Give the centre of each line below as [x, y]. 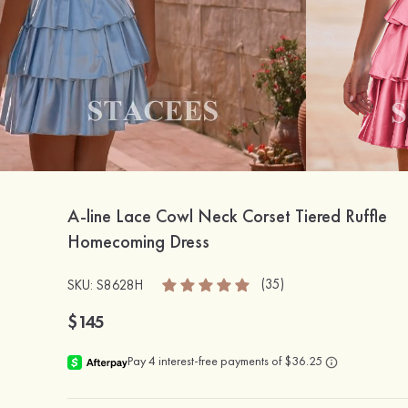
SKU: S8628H [105, 285]
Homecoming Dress [138, 242]
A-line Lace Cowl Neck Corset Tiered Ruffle [227, 216]
